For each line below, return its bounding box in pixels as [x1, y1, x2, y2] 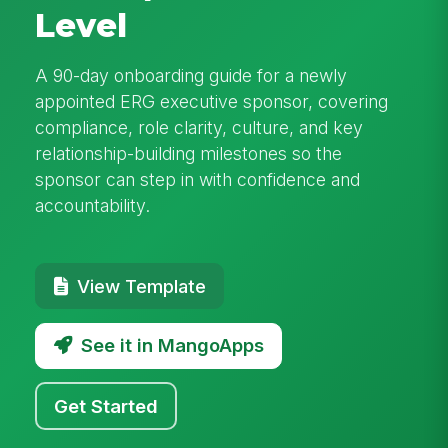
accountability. [35, 194, 151, 216]
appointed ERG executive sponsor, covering [35, 90, 389, 112]
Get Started [54, 394, 159, 417]
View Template [76, 274, 206, 297]
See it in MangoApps [80, 334, 264, 357]
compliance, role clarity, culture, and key [35, 116, 364, 138]
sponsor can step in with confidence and [35, 168, 361, 190]
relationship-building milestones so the [35, 142, 343, 164]
